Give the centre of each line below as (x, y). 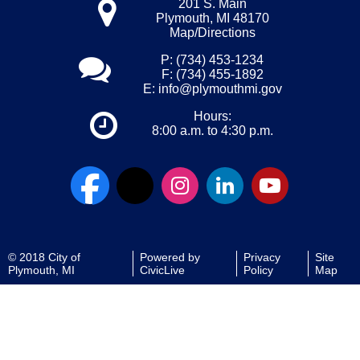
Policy (258, 270)
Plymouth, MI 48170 (212, 18)
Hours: (212, 116)
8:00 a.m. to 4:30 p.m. (212, 131)
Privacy (262, 257)
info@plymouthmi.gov (220, 89)
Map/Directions (212, 33)
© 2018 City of (44, 257)
